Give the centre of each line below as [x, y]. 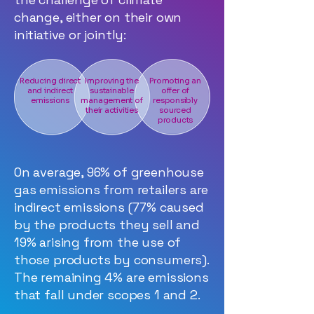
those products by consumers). [111, 260]
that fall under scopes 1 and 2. [107, 295]
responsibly [175, 100]
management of [112, 100]
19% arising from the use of [98, 242]
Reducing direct [50, 81]
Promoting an [175, 81]
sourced [175, 110]
